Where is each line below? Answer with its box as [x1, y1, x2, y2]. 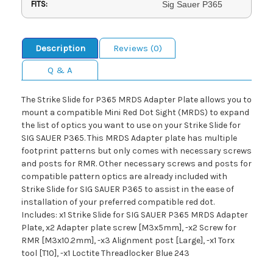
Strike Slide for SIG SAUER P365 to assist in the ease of [21, 184, 234, 195]
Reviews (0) [113, 43, 162, 54]
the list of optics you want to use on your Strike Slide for [21, 120, 241, 131]
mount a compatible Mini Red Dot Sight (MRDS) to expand [21, 107, 249, 118]
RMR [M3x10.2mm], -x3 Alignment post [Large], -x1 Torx [21, 235, 235, 246]
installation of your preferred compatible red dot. [21, 197, 214, 208]
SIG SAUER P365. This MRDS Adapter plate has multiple [21, 133, 237, 144]
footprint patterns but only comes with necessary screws [21, 146, 252, 157]
